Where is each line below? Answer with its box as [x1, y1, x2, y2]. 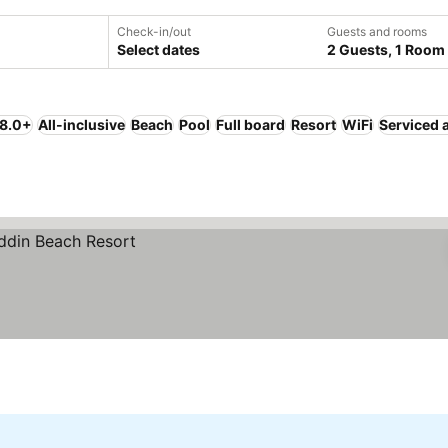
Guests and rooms [327, 24, 427, 39]
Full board [216, 116, 285, 133]
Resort [291, 116, 336, 133]
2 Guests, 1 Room [327, 41, 445, 58]
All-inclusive [38, 116, 125, 133]
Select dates [117, 41, 200, 58]
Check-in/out [117, 24, 191, 39]
